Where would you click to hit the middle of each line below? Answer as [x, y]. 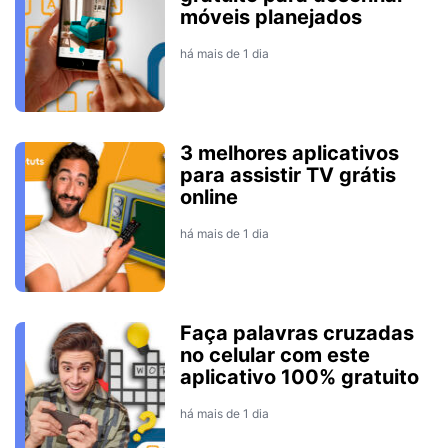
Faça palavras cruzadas [297, 333]
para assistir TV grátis [288, 175]
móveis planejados [271, 17]
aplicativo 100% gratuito [299, 377]
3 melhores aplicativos [289, 153]
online [209, 197]
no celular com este [275, 355]
